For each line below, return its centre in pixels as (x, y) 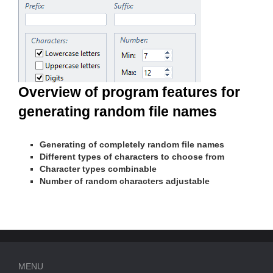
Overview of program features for (129, 92)
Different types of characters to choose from (132, 156)
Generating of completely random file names (132, 144)
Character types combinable (98, 168)
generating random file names (118, 112)
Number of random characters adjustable (125, 181)
